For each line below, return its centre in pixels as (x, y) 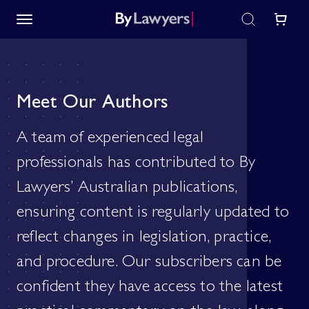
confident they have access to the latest (150, 288)
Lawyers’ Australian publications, (127, 189)
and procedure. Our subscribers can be (149, 263)
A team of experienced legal (110, 139)
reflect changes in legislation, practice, (144, 239)
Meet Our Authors (93, 104)
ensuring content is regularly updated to (153, 214)
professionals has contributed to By (136, 164)
